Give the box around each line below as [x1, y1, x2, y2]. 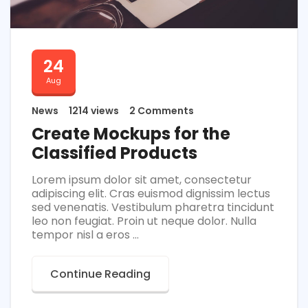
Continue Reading [50, 265, 151, 282]
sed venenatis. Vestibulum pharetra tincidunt [32, 199, 274, 215]
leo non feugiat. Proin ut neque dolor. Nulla [32, 212, 256, 229]
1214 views [69, 103, 119, 118]
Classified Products [32, 141, 197, 164]
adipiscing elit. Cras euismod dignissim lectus [32, 185, 270, 201]
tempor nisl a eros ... [32, 226, 139, 243]
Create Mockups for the [32, 122, 230, 145]
